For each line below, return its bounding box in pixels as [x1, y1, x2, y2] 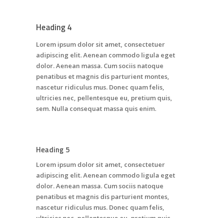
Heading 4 [36, 21, 72, 34]
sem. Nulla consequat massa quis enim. [36, 104, 156, 113]
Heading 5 [36, 144, 70, 156]
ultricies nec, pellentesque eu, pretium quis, [36, 93, 172, 103]
